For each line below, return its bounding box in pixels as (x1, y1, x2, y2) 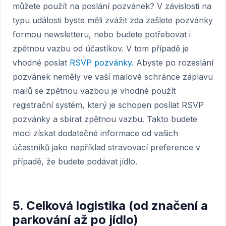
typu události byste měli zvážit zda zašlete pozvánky (13, 15, 213, 25)
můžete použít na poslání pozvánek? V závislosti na (13, 1, 211, 11)
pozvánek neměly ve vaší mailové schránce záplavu (13, 72, 213, 82)
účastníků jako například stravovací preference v (13, 142, 200, 152)
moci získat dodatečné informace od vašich (13, 128, 178, 138)
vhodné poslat (13, 58, 70, 68)
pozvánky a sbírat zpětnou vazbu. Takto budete (13, 114, 197, 124)
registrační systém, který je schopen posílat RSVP (13, 100, 204, 110)
